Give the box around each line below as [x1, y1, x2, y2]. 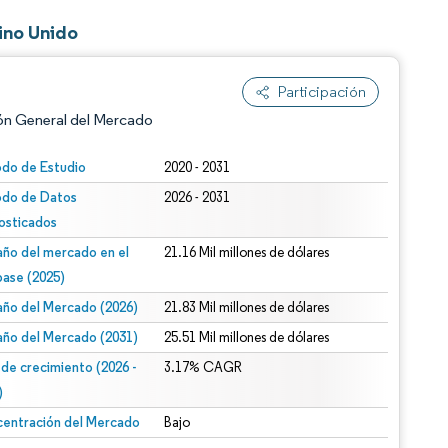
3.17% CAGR [164, 359, 243, 376]
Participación [278, 82, 366, 101]
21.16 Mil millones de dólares [164, 244, 330, 261]
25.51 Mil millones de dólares [164, 329, 330, 346]
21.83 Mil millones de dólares [164, 299, 330, 316]
